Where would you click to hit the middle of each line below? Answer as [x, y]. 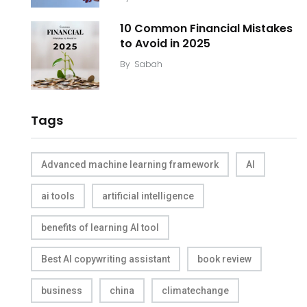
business [62, 291]
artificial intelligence [148, 196]
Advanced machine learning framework [130, 164]
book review [224, 259]
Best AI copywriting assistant [106, 259]
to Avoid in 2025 [165, 44]
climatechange [195, 291]
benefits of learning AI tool [100, 228]
